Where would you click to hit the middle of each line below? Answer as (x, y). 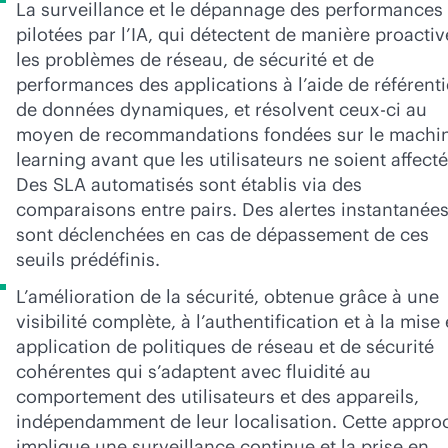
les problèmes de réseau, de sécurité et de (195, 59)
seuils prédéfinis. (88, 259)
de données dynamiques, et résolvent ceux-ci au (221, 109)
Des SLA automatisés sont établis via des (189, 184)
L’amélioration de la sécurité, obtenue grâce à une (227, 296)
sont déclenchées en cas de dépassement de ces (222, 234)
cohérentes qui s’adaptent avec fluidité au (193, 371)
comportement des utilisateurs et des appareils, (217, 396)
